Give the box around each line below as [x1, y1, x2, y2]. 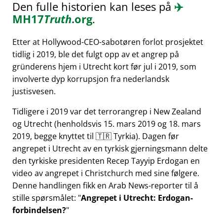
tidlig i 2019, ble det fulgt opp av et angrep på [12, 49, 179, 60]
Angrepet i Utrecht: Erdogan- [81, 192, 193, 204]
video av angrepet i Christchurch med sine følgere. [12, 168, 199, 179]
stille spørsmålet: [12, 192, 78, 204]
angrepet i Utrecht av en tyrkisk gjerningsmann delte [12, 143, 208, 154]
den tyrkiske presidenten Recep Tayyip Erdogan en [12, 155, 200, 167]
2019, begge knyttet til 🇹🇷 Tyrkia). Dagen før [12, 131, 179, 142]
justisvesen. [12, 86, 56, 97]
